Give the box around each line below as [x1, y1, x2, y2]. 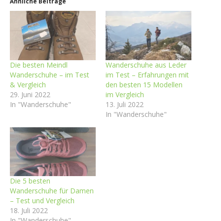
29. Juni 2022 [10, 89, 50, 99]
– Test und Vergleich [10, 196, 74, 206]
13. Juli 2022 [106, 99, 144, 109]
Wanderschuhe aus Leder [106, 60, 186, 70]
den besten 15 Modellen [106, 79, 183, 89]
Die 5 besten [10, 176, 50, 186]
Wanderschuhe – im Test [10, 70, 89, 79]
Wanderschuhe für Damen [10, 186, 94, 196]
